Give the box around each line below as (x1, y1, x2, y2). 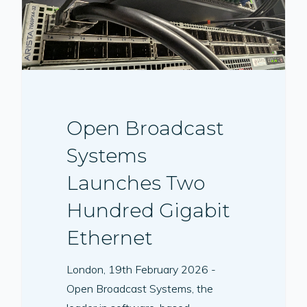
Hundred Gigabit (66, 199, 231, 223)
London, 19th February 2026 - (66, 262, 217, 277)
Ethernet (66, 226, 153, 250)
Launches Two (66, 171, 206, 195)
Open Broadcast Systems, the (66, 282, 214, 296)
